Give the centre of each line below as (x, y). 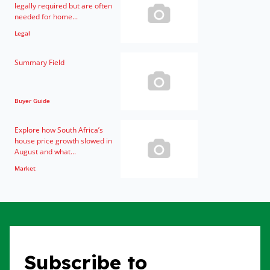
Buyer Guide (32, 101)
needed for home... (46, 17)
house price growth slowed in (63, 141)
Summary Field (39, 62)
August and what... (45, 152)
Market (25, 168)
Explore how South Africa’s (59, 130)
